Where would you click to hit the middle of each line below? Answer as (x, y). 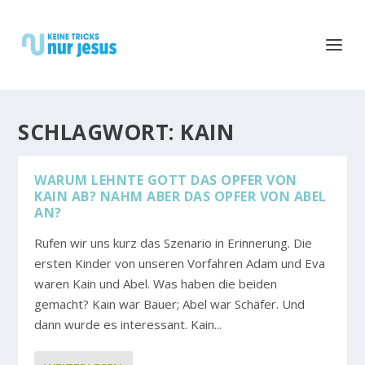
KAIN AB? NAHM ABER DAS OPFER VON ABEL (180, 196)
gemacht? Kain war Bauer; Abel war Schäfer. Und (170, 304)
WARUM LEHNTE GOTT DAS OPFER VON (166, 180)
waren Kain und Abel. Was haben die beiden (156, 284)
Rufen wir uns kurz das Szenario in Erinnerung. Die (174, 243)
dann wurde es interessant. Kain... (128, 324)
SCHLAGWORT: (99, 132)
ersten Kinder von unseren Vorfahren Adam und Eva (180, 263)
